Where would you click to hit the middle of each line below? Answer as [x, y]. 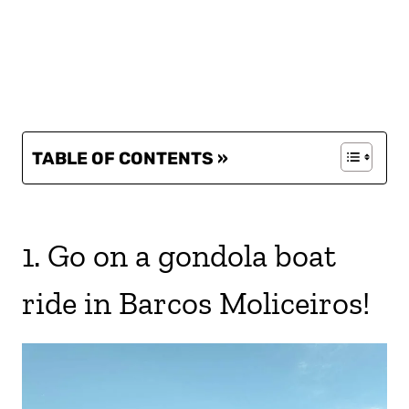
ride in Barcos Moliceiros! [196, 304]
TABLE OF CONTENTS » [130, 159]
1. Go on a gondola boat [179, 256]
